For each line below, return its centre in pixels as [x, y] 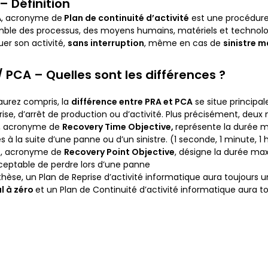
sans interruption [106, 43]
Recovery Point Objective [120, 152]
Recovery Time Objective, [119, 127]
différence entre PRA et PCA [132, 102]
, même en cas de [184, 43]
